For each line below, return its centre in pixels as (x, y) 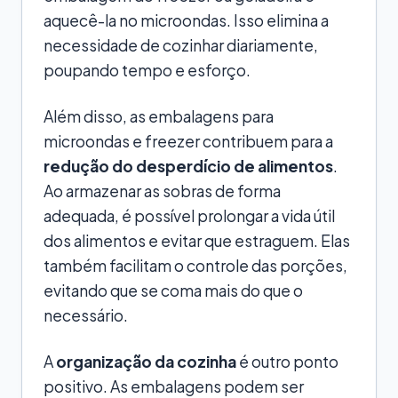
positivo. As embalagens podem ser (174, 386)
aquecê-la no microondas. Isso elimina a (186, 20)
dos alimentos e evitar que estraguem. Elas (197, 240)
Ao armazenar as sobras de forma (162, 191)
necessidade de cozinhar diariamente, (181, 45)
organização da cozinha (146, 361)
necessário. (86, 315)
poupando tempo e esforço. (147, 70)
